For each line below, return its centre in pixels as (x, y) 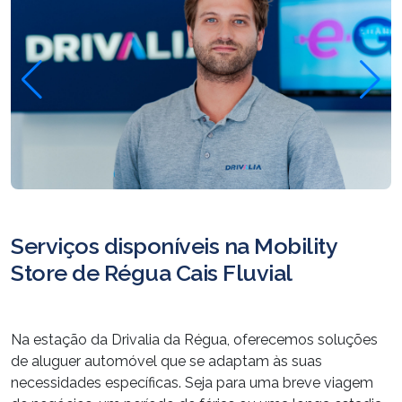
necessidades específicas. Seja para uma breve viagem (192, 382)
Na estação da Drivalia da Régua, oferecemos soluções (194, 339)
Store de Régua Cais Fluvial (152, 272)
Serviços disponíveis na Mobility (174, 245)
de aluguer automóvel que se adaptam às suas (166, 361)
